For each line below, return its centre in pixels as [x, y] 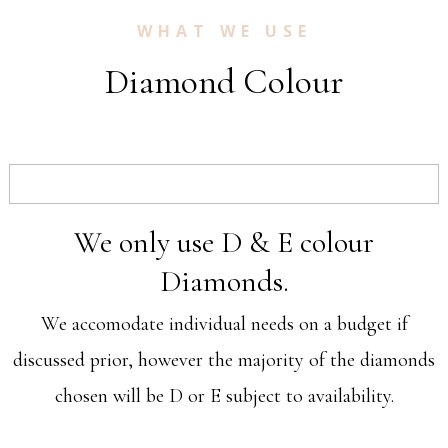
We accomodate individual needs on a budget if [224, 324]
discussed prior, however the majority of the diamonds [224, 360]
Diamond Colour [224, 82]
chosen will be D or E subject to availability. [224, 396]
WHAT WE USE [224, 31]
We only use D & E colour [224, 243]
